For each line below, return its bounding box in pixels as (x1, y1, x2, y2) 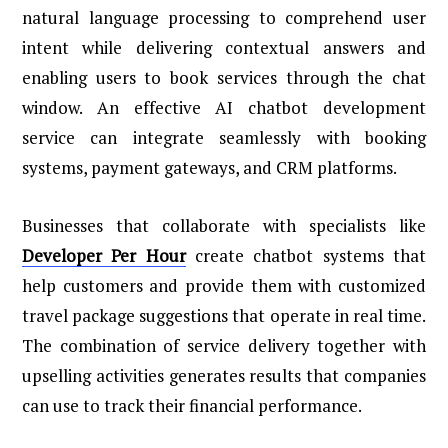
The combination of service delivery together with (22, 334, 426, 358)
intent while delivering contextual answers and (22, 36, 426, 60)
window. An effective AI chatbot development (22, 96, 426, 120)
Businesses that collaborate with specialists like (22, 214, 426, 238)
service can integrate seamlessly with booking (22, 126, 426, 150)
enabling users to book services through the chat (22, 66, 426, 90)
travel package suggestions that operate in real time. (22, 304, 426, 328)
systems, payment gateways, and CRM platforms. (22, 156, 397, 180)
